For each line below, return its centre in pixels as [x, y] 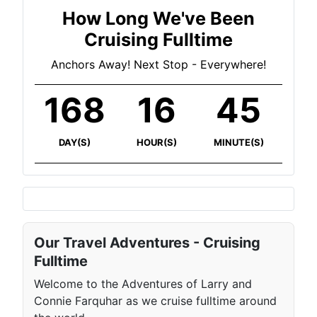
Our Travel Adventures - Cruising [147, 243]
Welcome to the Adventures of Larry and [143, 283]
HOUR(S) [156, 143]
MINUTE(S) [238, 143]
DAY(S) [74, 143]
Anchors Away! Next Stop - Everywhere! [158, 65]
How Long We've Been [158, 19]
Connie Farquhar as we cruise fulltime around [155, 300]
